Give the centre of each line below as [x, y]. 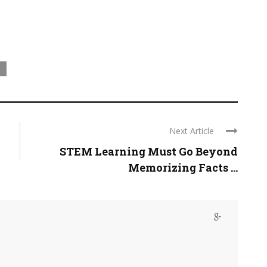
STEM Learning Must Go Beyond [149, 152]
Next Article [192, 131]
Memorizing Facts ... [183, 168]
